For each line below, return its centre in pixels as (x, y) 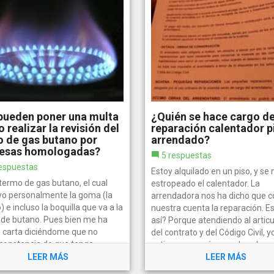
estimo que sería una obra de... (209, 244)
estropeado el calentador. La (205, 183)
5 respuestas (186, 155)
